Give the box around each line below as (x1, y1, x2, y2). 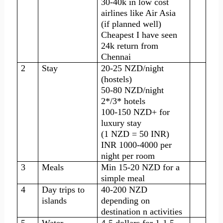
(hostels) (101, 74, 132, 84)
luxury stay (101, 118, 142, 128)
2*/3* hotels (101, 96, 146, 106)
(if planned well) (101, 19, 162, 29)
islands (42, 196, 67, 206)
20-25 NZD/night (101, 63, 164, 73)
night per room (101, 151, 155, 161)
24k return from (101, 41, 159, 51)
